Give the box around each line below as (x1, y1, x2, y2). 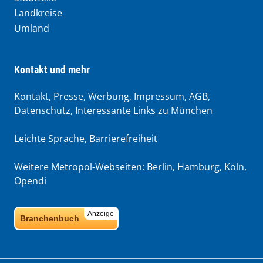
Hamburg (177, 160, 220, 173)
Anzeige (87, 209, 114, 218)
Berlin (147, 160, 173, 173)
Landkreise (14, 6, 62, 19)
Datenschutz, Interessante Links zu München (14, 103, 213, 117)
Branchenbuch (20, 213, 79, 223)
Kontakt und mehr (14, 63, 90, 76)
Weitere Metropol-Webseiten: (14, 160, 147, 173)
